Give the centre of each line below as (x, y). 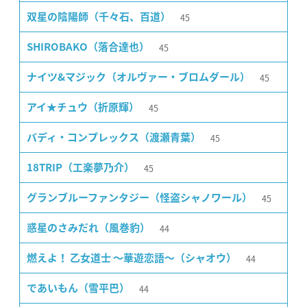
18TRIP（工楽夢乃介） (81, 168)
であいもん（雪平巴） (78, 288)
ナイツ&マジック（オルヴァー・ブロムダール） (138, 77)
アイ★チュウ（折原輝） (83, 108)
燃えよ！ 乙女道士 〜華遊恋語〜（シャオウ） (132, 258)
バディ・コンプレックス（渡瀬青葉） (114, 138)
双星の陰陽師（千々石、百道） (99, 17)
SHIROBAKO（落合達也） (88, 47)
